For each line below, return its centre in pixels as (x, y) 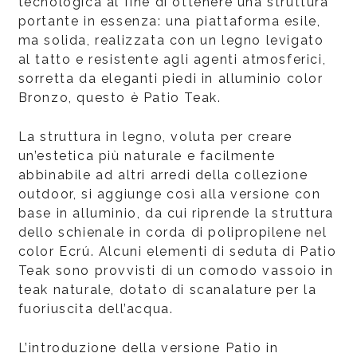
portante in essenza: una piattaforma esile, (169, 21)
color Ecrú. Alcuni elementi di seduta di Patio (177, 251)
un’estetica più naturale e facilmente (147, 155)
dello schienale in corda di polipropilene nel (173, 232)
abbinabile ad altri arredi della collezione (163, 175)
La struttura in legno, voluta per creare (155, 136)
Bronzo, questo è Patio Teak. (120, 97)
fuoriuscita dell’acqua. (96, 308)
